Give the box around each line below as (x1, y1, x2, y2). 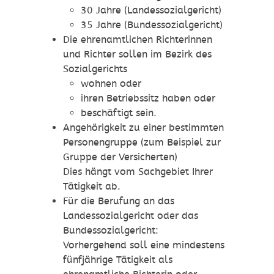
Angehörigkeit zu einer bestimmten (62, 122, 224, 134)
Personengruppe (62, 136, 138, 149)
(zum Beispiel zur (137, 136, 221, 149)
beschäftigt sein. (80, 107, 157, 119)
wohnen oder (80, 78, 141, 90)
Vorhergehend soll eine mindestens (62, 239, 224, 251)
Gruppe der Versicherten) (62, 151, 177, 163)
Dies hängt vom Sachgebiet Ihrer (62, 166, 213, 178)
